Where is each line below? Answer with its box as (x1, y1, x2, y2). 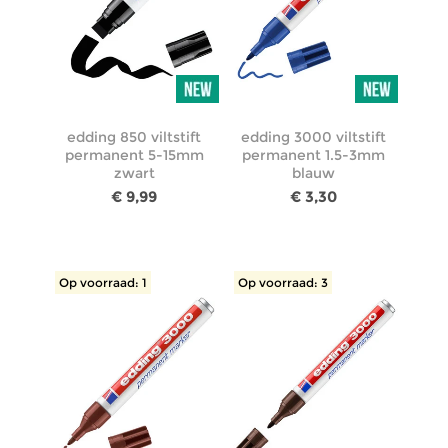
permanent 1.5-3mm (242, 146, 386, 165)
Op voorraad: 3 (237, 275, 328, 291)
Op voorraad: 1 (58, 275, 147, 291)
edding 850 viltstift (67, 128, 202, 147)
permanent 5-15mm (64, 146, 204, 165)
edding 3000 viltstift (241, 128, 387, 147)
